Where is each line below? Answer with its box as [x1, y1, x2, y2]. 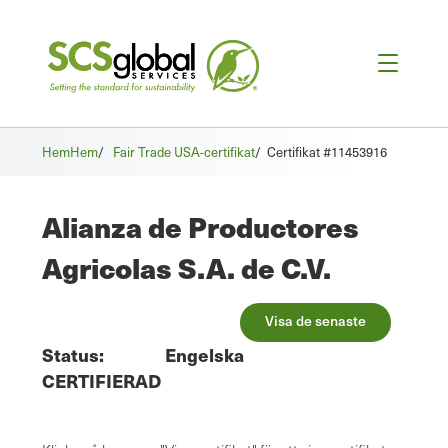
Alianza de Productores [42, 206, 359, 248]
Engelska [165, 342, 244, 368]
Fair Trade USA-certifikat [113, 143, 255, 162]
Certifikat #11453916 [267, 143, 387, 162]
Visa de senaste [265, 311, 366, 331]
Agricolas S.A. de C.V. [42, 247, 331, 289]
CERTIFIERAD [42, 368, 161, 394]
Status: [42, 342, 104, 368]
